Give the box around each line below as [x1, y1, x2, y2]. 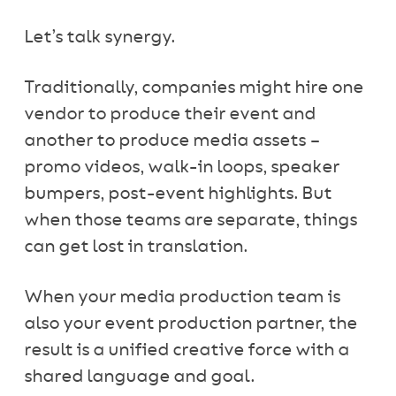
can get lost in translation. [23, 239, 247, 255]
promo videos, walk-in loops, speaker [23, 159, 339, 176]
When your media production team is [23, 289, 340, 306]
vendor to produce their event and [23, 106, 316, 123]
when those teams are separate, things [23, 212, 357, 229]
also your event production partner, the [23, 316, 357, 332]
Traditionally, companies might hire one [23, 80, 363, 96]
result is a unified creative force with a [23, 342, 349, 359]
